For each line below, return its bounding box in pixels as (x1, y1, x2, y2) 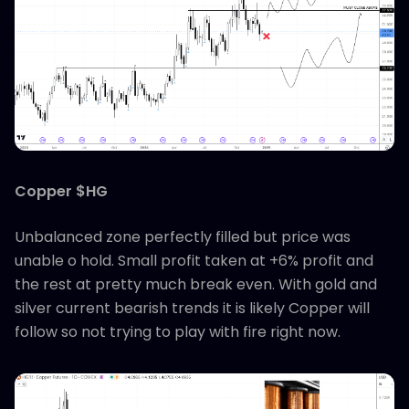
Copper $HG (15, 181, 108, 203)
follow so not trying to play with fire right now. (15, 321, 341, 343)
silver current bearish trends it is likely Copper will (15, 298, 370, 320)
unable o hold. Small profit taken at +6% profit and (15, 250, 373, 272)
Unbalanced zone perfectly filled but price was (15, 226, 351, 248)
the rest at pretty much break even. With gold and (15, 274, 377, 296)
